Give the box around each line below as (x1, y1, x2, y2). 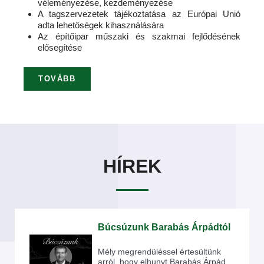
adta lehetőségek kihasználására (38, 21, 164, 30)
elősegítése (38, 43, 82, 52)
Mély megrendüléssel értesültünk (98, 247, 221, 256)
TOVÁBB (38, 74, 76, 83)
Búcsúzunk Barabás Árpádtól (98, 222, 230, 232)
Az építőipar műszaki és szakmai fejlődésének (38, 32, 240, 41)
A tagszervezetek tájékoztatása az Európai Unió (38, 9, 240, 19)
